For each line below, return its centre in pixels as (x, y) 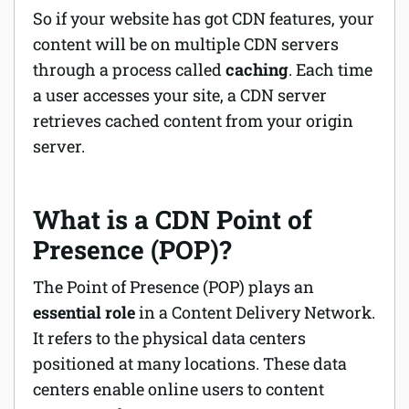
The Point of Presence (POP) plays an (173, 286)
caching (257, 69)
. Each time (330, 69)
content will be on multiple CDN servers (186, 43)
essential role (84, 312)
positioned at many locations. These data (190, 363)
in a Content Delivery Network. (255, 312)
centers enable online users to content (178, 388)
